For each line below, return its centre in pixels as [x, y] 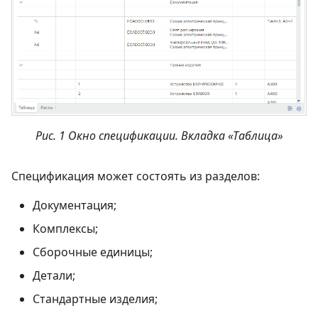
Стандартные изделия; [95, 298]
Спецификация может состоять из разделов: [136, 176]
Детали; [54, 275]
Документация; [75, 205]
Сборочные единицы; [93, 252]
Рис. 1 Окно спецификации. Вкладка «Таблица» [159, 135]
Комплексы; [65, 228]
